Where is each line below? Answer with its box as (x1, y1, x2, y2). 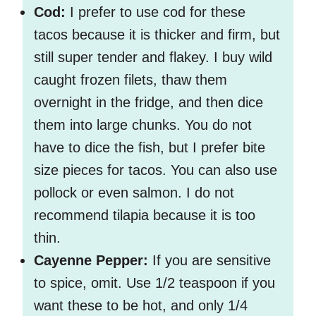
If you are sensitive (148, 253, 271, 269)
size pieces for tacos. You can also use (34, 162, 277, 178)
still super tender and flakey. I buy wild (34, 49, 272, 66)
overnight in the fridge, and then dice (34, 95, 263, 111)
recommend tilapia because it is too (34, 207, 255, 224)
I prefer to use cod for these (70, 4, 245, 20)
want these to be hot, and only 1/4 (34, 298, 248, 314)
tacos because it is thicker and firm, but (34, 27, 280, 43)
